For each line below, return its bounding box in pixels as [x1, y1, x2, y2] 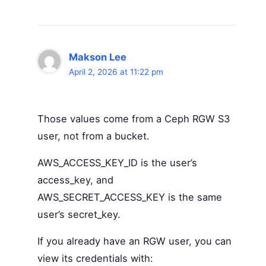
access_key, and [37, 173, 113, 186]
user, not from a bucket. [37, 129, 150, 142]
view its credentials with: [37, 252, 153, 264]
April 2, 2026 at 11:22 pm [69, 67, 164, 77]
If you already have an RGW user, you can [37, 235, 232, 247]
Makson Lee [69, 51, 127, 64]
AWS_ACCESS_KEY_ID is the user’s [37, 156, 197, 169]
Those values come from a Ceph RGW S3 [37, 112, 230, 125]
